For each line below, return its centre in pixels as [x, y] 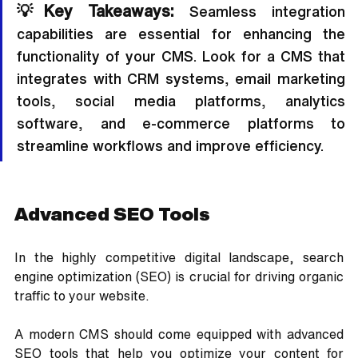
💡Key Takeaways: [95, 11]
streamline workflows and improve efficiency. [170, 146]
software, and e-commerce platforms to [181, 123]
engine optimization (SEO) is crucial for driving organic [179, 277]
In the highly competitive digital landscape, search [179, 258]
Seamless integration [260, 12]
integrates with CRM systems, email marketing [181, 79]
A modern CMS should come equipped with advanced [179, 334]
